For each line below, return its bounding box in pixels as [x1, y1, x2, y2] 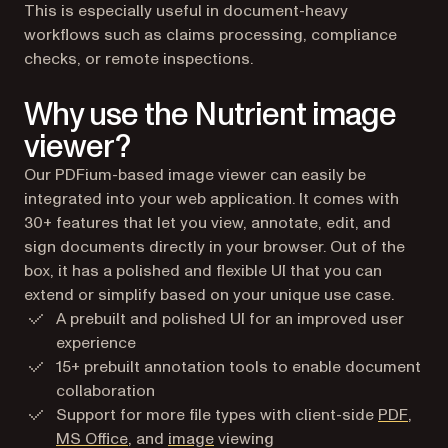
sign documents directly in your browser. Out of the [24, 236, 405, 258]
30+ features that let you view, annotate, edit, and [24, 212, 391, 234]
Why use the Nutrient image [24, 93, 397, 137]
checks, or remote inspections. [24, 48, 253, 70]
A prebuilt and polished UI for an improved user [56, 308, 404, 330]
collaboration [56, 380, 155, 402]
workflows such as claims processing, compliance [24, 24, 397, 46]
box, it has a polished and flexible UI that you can [24, 260, 382, 282]
